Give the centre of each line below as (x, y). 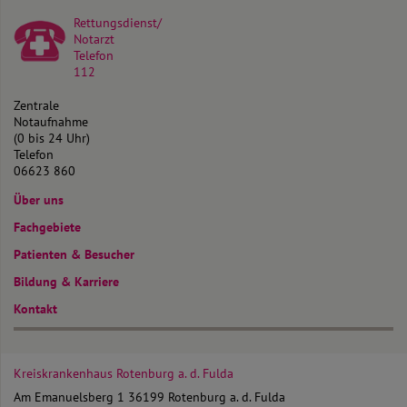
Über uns (39, 199)
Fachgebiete (47, 227)
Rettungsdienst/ (118, 22)
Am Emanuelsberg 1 (71, 397)
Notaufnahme (51, 121)
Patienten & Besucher (74, 254)
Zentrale (36, 105)
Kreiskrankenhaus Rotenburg (96, 373)
